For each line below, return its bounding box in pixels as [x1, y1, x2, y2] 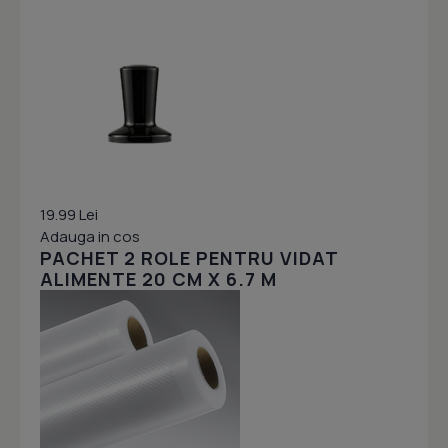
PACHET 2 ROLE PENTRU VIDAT [40, 246, 338, 271]
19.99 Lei [40, 204, 98, 226]
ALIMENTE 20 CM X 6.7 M [40, 267, 277, 292]
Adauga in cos [40, 226, 140, 248]
